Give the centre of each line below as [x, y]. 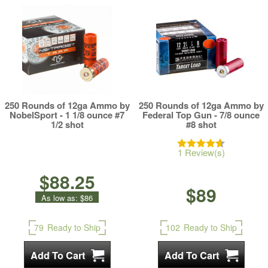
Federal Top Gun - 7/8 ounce [201, 115]
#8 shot [201, 124]
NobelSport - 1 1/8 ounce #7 [67, 115]
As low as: [60, 198]
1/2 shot [67, 124]
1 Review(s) [201, 152]
